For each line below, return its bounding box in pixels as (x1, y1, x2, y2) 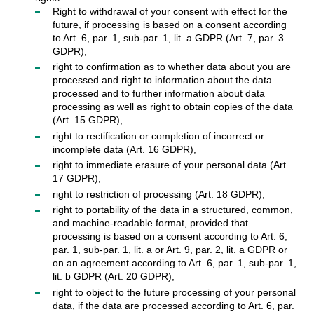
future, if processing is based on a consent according (52, 18, 287, 30)
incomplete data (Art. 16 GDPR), (52, 143, 196, 155)
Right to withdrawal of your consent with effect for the (52, 5, 287, 17)
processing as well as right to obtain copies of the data (52, 101, 293, 113)
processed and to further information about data (52, 88, 265, 100)
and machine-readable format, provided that (52, 217, 248, 229)
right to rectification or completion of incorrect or (52, 130, 264, 142)
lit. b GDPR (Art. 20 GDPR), (52, 271, 175, 282)
